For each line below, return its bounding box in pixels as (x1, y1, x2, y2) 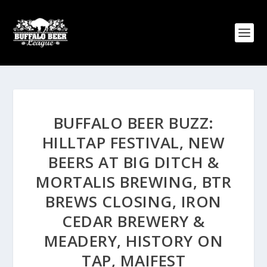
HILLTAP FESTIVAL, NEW (42, 132, 225, 153)
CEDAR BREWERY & (62, 210, 205, 232)
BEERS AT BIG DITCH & (48, 151, 219, 173)
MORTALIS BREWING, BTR (35, 171, 232, 193)
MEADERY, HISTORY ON (44, 230, 223, 252)
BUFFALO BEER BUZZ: (53, 112, 214, 133)
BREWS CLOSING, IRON (45, 191, 222, 212)
